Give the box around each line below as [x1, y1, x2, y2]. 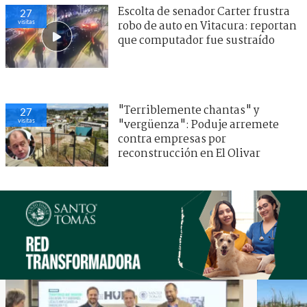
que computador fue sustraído [118, 32, 275, 50]
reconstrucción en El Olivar [118, 145, 260, 163]
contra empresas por [118, 131, 226, 149]
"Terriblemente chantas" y [118, 102, 259, 120]
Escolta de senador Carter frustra [118, 3, 290, 21]
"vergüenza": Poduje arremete [118, 116, 279, 134]
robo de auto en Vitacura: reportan [118, 18, 297, 36]
